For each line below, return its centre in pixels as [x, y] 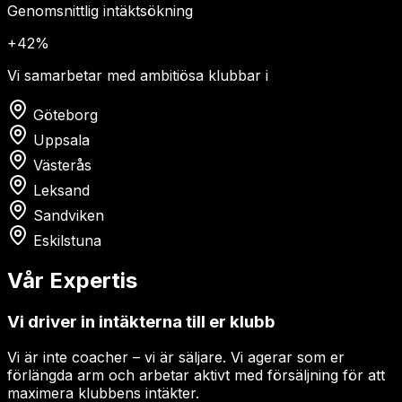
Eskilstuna [67, 240]
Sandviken [69, 215]
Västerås [62, 165]
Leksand [61, 190]
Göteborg [66, 114]
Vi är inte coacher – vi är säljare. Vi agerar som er [176, 358]
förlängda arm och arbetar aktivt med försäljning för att [196, 376]
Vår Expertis [72, 280]
